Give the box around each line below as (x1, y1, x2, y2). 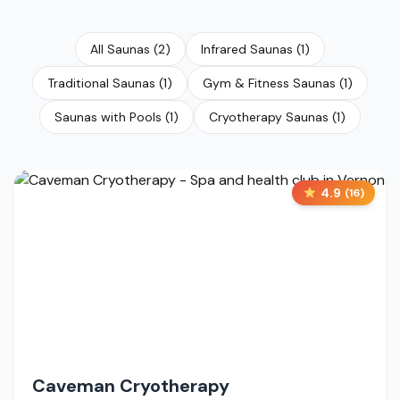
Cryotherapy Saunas (209, 108, 329, 125)
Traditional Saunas (47, 74, 155, 91)
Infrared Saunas (201, 40, 293, 57)
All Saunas (90, 40, 150, 57)
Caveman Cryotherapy (32, 373, 229, 397)
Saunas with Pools (54, 108, 162, 125)
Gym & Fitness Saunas (203, 74, 336, 91)
